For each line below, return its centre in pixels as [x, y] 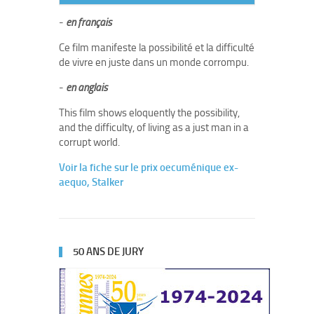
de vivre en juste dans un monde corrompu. [154, 62]
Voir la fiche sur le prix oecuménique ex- [149, 168]
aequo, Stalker [91, 182]
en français [89, 22]
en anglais [87, 88]
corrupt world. [89, 142]
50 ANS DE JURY [108, 252]
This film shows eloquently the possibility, [149, 113]
